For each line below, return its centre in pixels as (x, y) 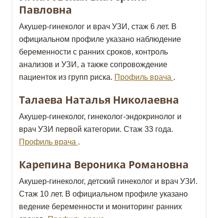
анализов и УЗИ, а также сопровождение (93, 65)
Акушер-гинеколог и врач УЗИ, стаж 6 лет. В (98, 27)
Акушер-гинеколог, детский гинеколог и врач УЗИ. (108, 182)
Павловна (45, 10)
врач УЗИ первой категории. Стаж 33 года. (96, 129)
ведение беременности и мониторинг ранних (100, 207)
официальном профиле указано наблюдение (100, 39)
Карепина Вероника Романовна (104, 165)
